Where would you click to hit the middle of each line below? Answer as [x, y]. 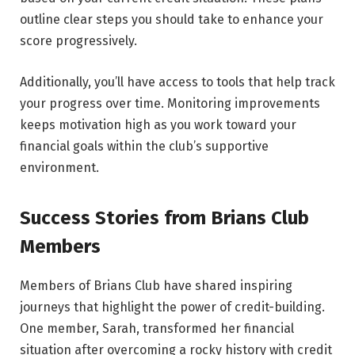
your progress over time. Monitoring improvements [170, 103]
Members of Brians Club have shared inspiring [156, 285]
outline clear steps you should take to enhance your [172, 19]
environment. [59, 167]
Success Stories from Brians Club [164, 218]
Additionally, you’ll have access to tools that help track [177, 82]
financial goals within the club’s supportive [144, 146]
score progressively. [78, 40]
